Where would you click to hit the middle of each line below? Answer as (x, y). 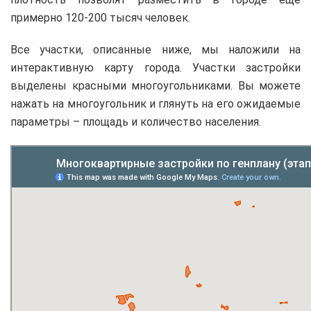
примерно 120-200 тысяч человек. (100, 17)
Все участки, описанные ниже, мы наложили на (155, 49)
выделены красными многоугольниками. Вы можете (155, 85)
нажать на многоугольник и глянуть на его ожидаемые (155, 103)
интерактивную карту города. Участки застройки (155, 67)
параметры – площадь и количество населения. (136, 121)
